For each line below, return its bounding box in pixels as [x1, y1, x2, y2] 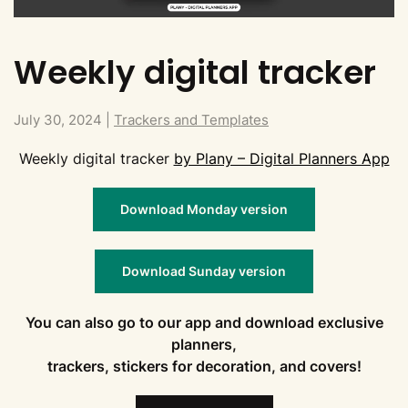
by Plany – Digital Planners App [173, 148, 390, 168]
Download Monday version [120, 200, 288, 217]
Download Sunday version [122, 262, 286, 279]
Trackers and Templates [114, 110, 269, 128]
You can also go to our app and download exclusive [25, 312, 383, 331]
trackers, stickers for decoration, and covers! [46, 356, 362, 375]
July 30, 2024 [14, 110, 102, 128]
